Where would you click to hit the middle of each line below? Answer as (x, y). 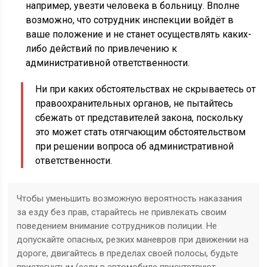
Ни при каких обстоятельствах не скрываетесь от (146, 89)
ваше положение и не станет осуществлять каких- (139, 35)
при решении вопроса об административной (135, 147)
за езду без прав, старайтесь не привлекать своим (122, 212)
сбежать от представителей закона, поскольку (139, 118)
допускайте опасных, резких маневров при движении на (133, 240)
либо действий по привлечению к (102, 49)
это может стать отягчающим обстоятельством (141, 132)
